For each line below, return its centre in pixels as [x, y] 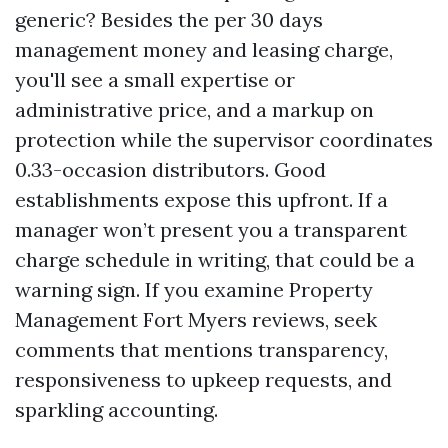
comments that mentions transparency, [201, 349]
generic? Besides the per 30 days [169, 19]
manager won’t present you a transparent [211, 229]
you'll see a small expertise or [155, 79]
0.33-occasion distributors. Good [170, 169]
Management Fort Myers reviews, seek [196, 319]
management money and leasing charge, [204, 49]
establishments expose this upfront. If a [201, 199]
